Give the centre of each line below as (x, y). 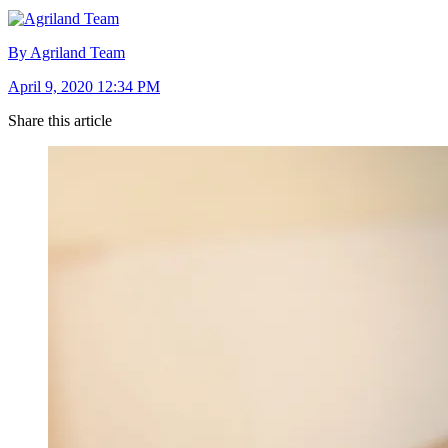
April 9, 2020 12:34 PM (84, 86)
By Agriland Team (66, 52)
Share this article (60, 120)
